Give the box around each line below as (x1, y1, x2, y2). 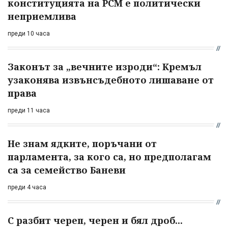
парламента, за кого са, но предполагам (8, 150, 211, 163)
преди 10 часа (8, 30, 50, 37)
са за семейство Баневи (8, 163, 126, 176)
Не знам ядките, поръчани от (8, 137, 157, 150)
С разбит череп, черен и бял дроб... (8, 214, 183, 226)
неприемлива (8, 10, 76, 22)
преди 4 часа (8, 183, 46, 191)
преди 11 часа (8, 106, 50, 114)
